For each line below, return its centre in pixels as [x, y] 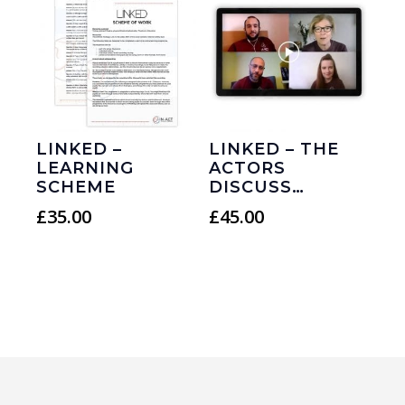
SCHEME [76, 187]
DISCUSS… [257, 187]
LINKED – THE [274, 149]
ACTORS [248, 168]
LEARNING [85, 168]
